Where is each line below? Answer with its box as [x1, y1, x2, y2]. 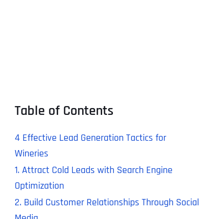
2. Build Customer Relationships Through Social [14, 196, 199, 209]
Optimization [14, 179, 64, 193]
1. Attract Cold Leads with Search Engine [14, 164, 173, 177]
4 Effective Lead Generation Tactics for [14, 131, 166, 145]
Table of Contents [14, 102, 113, 120]
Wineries [14, 147, 48, 160]
